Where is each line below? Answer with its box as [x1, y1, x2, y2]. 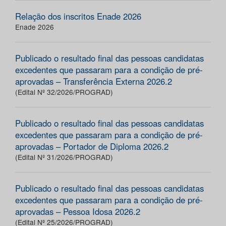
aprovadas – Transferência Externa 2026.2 [15, 75, 172, 88]
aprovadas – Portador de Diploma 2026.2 [15, 140, 168, 153]
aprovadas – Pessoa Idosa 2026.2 [15, 205, 140, 218]
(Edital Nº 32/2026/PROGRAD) [15, 87, 113, 97]
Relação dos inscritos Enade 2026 [15, 10, 141, 23]
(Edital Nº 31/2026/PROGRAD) [15, 152, 113, 162]
